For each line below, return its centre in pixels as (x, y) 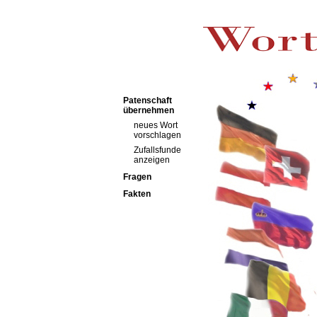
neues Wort (155, 125)
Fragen (137, 177)
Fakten (137, 194)
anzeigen (151, 160)
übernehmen (148, 110)
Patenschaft (147, 100)
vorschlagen (157, 135)
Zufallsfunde (157, 150)
